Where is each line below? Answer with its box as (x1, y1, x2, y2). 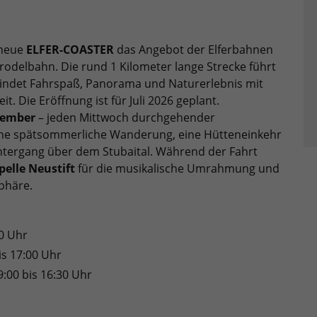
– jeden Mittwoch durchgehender (35, 109, 215, 125)
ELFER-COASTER (26, 41, 114, 57)
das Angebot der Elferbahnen (114, 41, 273, 57)
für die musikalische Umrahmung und (75, 160, 279, 176)
